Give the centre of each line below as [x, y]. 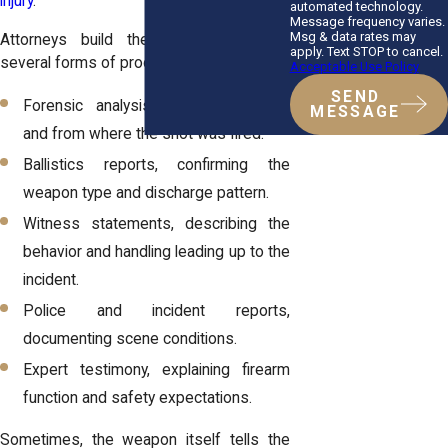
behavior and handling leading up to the [156, 252]
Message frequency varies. [367, 21]
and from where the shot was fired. [144, 133]
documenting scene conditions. [130, 339]
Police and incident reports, [156, 311]
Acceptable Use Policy [354, 66]
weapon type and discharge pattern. [146, 193]
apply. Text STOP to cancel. [366, 51]
